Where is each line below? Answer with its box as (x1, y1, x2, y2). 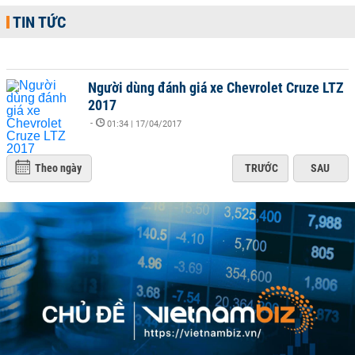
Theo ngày (35, 162, 82, 174)
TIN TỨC (13, 13, 66, 32)
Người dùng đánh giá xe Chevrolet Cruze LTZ (88, 79, 344, 96)
